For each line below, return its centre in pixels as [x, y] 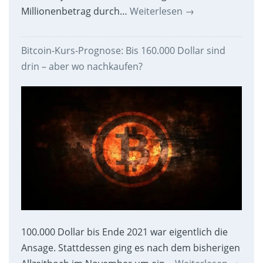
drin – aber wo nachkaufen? [82, 67]
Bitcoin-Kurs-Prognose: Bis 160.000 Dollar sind [123, 51]
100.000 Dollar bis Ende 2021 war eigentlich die [124, 232]
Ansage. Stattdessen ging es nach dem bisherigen [130, 248]
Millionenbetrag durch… [75, 11]
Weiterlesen [157, 11]
